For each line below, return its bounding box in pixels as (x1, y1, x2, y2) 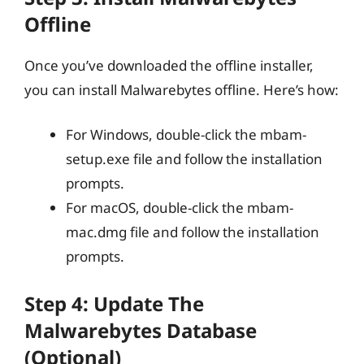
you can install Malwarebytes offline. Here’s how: (24, 80, 339, 99)
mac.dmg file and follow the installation (66, 223, 319, 241)
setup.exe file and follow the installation (66, 149, 323, 168)
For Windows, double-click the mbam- (66, 125, 306, 144)
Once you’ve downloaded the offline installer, (24, 55, 314, 75)
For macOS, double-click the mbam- (66, 198, 293, 217)
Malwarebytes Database (24, 316, 257, 344)
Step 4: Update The (24, 289, 204, 317)
